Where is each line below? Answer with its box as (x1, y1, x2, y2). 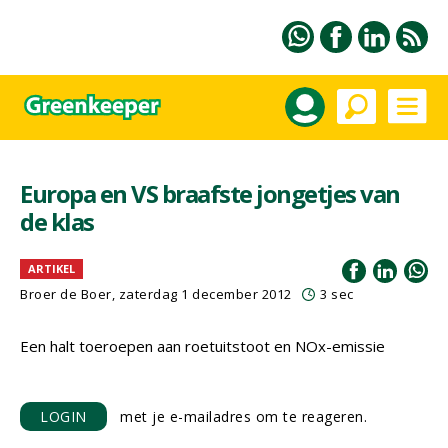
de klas (20, 205, 94, 238)
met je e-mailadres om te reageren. (106, 407, 367, 426)
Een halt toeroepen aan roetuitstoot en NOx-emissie (20, 336, 385, 356)
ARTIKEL (28, 261, 75, 276)
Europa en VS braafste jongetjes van (20, 177, 400, 210)
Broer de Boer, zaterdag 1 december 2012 (20, 285, 292, 303)
